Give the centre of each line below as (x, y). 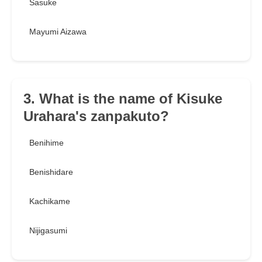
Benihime (46, 143)
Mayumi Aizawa (58, 32)
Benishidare (51, 172)
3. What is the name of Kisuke (123, 99)
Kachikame (50, 201)
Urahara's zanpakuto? (96, 116)
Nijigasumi (48, 231)
